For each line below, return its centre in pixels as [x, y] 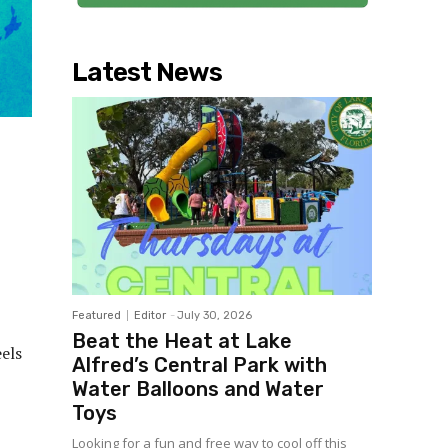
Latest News [147, 73]
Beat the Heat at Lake [182, 341]
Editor [150, 316]
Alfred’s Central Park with [199, 365]
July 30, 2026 [214, 316]
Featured [96, 316]
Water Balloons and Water [198, 389]
